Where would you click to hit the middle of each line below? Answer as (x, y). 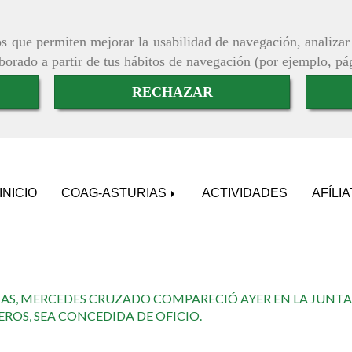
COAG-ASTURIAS (115, 193)
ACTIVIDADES (245, 193)
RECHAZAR (172, 92)
